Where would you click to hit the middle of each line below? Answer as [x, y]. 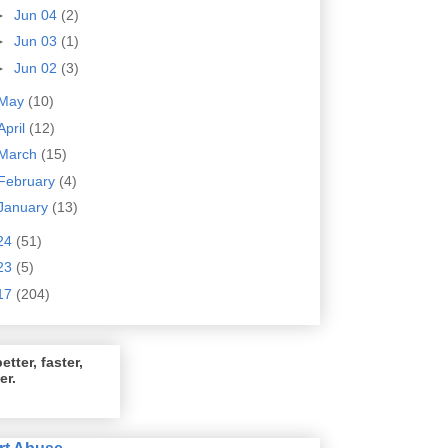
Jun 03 [37, 41]
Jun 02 [37, 67]
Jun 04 [37, 14]
